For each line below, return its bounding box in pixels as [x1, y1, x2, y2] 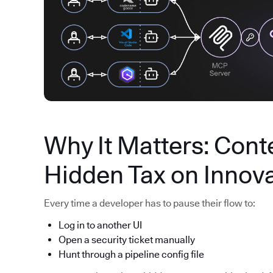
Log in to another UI [58, 219, 142, 232]
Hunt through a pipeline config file [58, 249, 204, 261]
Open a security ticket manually [58, 234, 195, 246]
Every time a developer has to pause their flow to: [44, 197, 255, 210]
